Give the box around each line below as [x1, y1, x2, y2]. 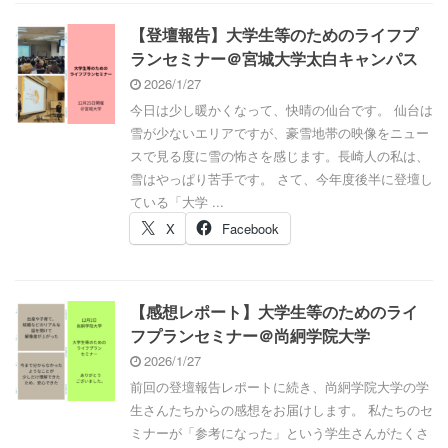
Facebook [222, 219, 279, 239]
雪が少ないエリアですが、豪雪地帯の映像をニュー [130, 123, 429, 143]
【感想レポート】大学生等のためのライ [130, 304, 418, 322]
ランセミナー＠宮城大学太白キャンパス [130, 51, 418, 69]
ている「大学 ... [130, 192, 224, 212]
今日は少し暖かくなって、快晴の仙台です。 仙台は [130, 100, 433, 120]
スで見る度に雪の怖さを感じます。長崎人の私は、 [130, 146, 429, 166]
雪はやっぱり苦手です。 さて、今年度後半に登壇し [130, 169, 433, 189]
